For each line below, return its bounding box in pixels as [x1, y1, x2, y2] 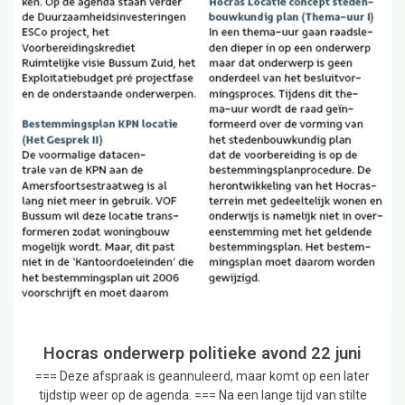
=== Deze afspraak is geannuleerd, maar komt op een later [35, 369, 370, 384]
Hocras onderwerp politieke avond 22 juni [43, 344, 362, 363]
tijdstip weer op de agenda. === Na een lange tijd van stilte [38, 388, 367, 403]
